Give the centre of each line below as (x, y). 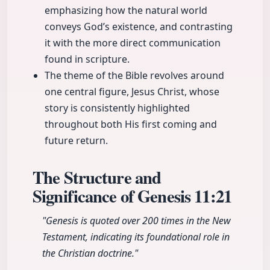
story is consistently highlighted (117, 108)
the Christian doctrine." (90, 253)
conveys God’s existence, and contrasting (139, 27)
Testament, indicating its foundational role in (136, 237)
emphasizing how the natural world (126, 11)
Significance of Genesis (114, 196)
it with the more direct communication (133, 43)
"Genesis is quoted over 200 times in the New (137, 221)
